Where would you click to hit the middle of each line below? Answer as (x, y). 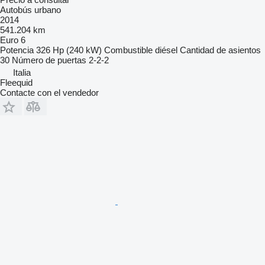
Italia (22, 73)
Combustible (128, 50)
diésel (166, 50)
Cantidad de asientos (220, 50)
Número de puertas (49, 60)
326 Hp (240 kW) (69, 50)
